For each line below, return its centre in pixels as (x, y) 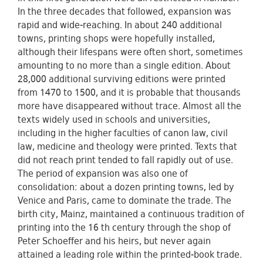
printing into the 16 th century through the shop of (124, 229)
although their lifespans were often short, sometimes (130, 53)
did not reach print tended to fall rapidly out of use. (125, 161)
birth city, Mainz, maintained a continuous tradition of (131, 215)
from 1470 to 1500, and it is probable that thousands (129, 94)
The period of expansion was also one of (103, 175)
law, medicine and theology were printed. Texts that (127, 148)
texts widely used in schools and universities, (114, 121)
